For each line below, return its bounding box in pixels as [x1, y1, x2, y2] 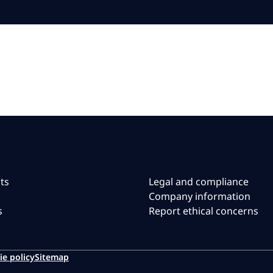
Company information [149, 190, 250, 203]
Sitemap [35, 251, 69, 263]
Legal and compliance [149, 175, 249, 188]
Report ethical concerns [149, 204, 258, 218]
